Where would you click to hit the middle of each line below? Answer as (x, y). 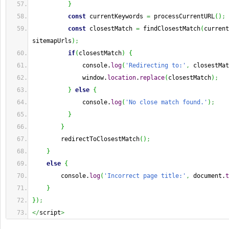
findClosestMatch (170, 29)
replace (152, 78)
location (122, 78)
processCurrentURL (182, 16)
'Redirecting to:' (156, 65)
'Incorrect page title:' (145, 176)
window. (70, 78)
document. (208, 176)
